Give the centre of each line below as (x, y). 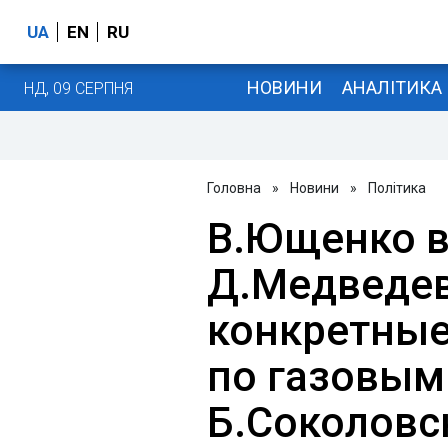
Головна (234, 188)
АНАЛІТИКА (391, 87)
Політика (397, 188)
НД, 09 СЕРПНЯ (78, 88)
